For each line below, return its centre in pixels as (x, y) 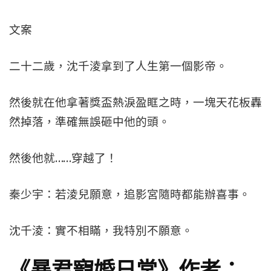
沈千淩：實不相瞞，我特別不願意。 (101, 231)
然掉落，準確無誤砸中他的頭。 (90, 122)
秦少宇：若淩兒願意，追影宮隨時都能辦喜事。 (130, 194)
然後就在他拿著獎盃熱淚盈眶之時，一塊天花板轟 (135, 103)
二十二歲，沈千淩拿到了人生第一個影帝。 (118, 66)
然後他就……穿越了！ (63, 158)
